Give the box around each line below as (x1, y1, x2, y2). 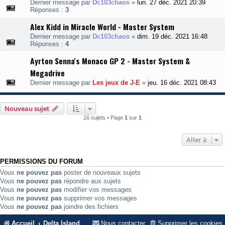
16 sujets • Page (83, 115, 125, 121)
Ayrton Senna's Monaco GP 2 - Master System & (30, 55, 190, 67)
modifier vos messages (62, 186, 132, 194)
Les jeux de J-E (92, 79, 140, 87)
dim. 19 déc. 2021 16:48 (137, 33, 207, 41)
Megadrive (30, 67, 65, 79)
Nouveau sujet (5, 104, 49, 114)
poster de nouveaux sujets (62, 169, 141, 177)
